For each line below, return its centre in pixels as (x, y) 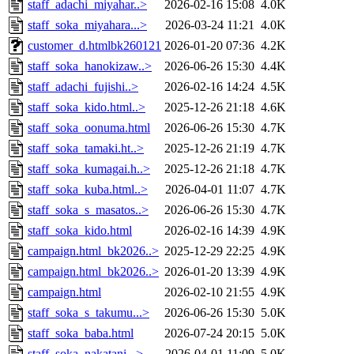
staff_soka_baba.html (81, 333)
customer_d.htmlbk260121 (94, 46)
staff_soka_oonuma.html (89, 128)
